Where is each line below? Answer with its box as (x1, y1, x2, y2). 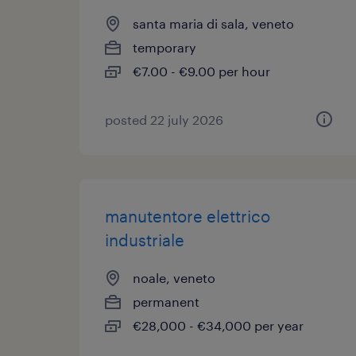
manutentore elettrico (105, 207, 270, 226)
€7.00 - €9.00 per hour (133, 64, 270, 79)
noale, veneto (133, 270, 215, 285)
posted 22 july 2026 (105, 112, 223, 127)
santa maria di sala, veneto (133, 16, 294, 31)
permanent (133, 294, 199, 309)
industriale (105, 230, 184, 250)
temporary (133, 40, 196, 55)
